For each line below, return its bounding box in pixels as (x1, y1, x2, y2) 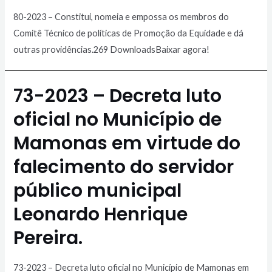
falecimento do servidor (13, 154, 234, 180)
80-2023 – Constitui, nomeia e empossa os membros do (13, 11, 229, 22)
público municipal (13, 178, 182, 204)
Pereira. (13, 225, 83, 251)
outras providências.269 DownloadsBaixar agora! (13, 44, 210, 55)
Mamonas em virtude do (13, 131, 241, 157)
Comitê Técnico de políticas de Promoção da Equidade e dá (13, 27, 244, 38)
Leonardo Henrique (13, 202, 188, 228)
